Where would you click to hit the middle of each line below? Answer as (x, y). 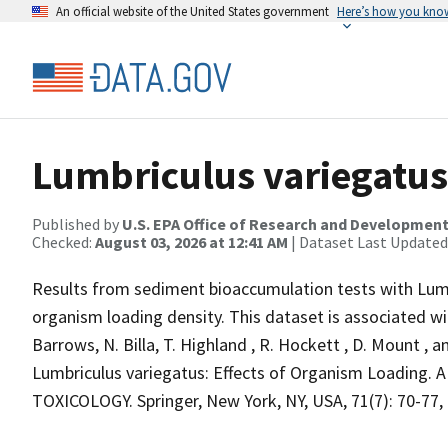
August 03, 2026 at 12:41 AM (191, 242)
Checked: (63, 242)
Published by (77, 224)
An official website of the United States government (192, 11)
